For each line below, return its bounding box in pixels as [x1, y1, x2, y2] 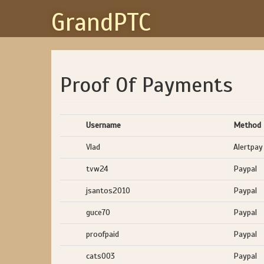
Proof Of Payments [60, 72, 233, 98]
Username [86, 120, 121, 130]
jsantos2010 [86, 186, 130, 196]
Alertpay [233, 142, 263, 152]
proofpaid [86, 229, 119, 239]
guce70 [86, 207, 110, 217]
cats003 [86, 251, 115, 261]
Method [233, 120, 261, 130]
